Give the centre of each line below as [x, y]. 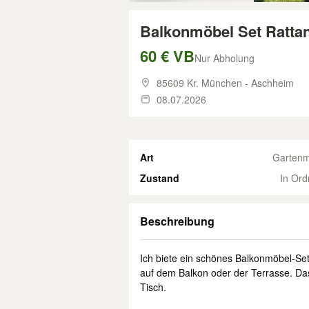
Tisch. [153, 287]
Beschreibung [177, 221]
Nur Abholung [225, 58]
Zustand [160, 178]
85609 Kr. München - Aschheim [225, 83]
